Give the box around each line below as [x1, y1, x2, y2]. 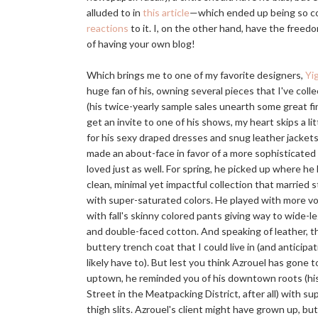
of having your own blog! [87, 38, 195, 50]
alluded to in [87, 6, 143, 18]
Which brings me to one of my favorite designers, [87, 69, 305, 81]
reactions [87, 22, 128, 34]
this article [143, 6, 190, 18]
